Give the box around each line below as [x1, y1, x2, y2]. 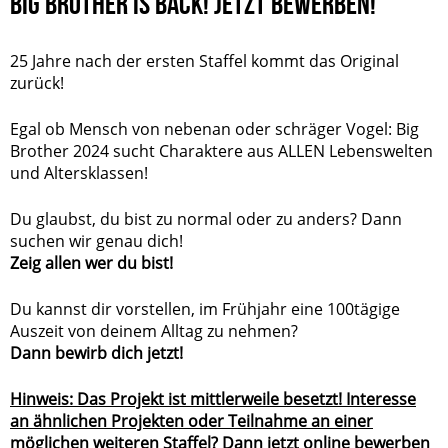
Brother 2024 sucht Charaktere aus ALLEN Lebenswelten [10, 139, 433, 162]
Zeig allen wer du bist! [10, 251, 173, 274]
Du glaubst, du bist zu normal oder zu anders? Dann [10, 207, 402, 230]
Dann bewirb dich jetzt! [10, 341, 183, 364]
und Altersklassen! [10, 161, 148, 184]
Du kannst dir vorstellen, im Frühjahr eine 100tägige [10, 297, 400, 320]
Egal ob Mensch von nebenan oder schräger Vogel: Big [10, 117, 419, 140]
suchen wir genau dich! [10, 229, 183, 252]
